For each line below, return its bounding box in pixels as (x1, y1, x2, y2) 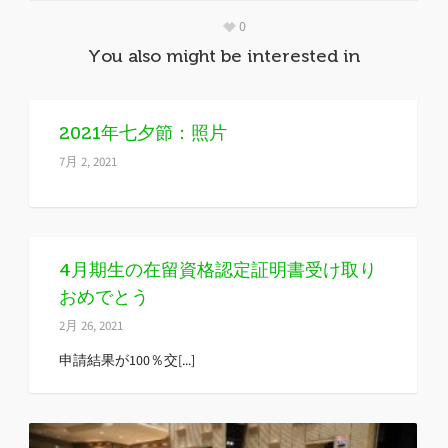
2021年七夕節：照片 (59, 123, 227, 143)
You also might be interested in (88, 46, 360, 66)
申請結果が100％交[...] (59, 351, 195, 370)
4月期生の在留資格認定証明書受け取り (59, 260, 377, 280)
